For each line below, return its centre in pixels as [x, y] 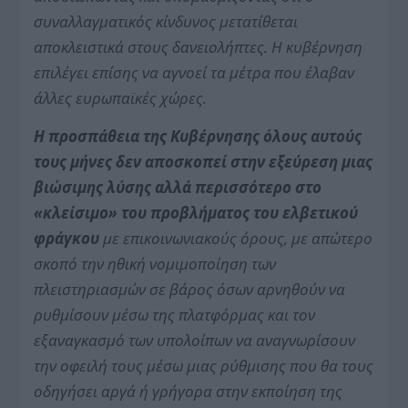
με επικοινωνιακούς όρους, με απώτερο [236, 238]
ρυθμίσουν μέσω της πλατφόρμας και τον [175, 314]
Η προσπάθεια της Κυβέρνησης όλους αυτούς [198, 136]
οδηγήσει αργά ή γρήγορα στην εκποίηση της [189, 391]
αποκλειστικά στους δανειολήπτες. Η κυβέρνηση [199, 46]
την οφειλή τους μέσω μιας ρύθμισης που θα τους [204, 365]
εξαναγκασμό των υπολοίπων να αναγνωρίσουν [195, 340]
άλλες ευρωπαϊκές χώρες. [121, 97]
